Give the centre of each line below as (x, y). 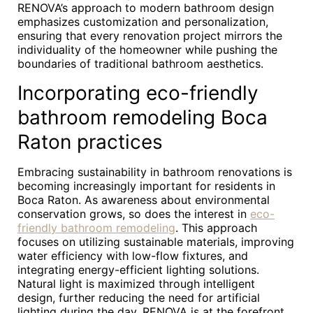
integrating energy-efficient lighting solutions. (138, 270)
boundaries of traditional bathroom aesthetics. (140, 64)
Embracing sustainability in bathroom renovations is (155, 172)
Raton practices (90, 142)
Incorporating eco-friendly (138, 93)
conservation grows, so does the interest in (134, 214)
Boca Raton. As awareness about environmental (144, 200)
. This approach (216, 228)
